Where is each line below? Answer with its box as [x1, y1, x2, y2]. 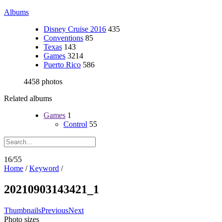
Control [63, 120, 87, 128]
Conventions [44, 34, 83, 42]
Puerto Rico [44, 60, 81, 69]
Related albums [4, 94, 52, 103]
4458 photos [24, 77, 62, 86]
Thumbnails [4, 206, 41, 215]
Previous [41, 206, 68, 215]
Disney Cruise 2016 [44, 25, 106, 33]
